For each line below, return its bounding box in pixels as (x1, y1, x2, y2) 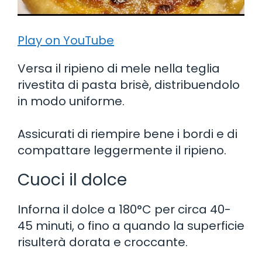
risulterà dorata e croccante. (18, 233, 188, 250)
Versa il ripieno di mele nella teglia (18, 60, 220, 77)
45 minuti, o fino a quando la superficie (18, 217, 244, 234)
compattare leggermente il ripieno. (18, 142, 226, 158)
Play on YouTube (18, 32, 114, 49)
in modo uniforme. (18, 92, 125, 109)
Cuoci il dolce (18, 168, 127, 191)
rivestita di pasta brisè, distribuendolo (18, 76, 240, 93)
